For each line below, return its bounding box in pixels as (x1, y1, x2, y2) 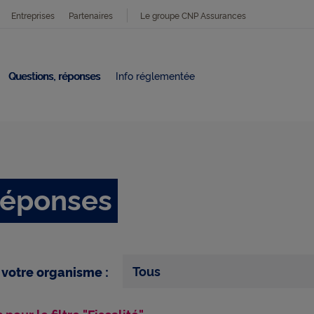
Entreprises (11, 9, 55, 21)
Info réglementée (116, 68, 195, 82)
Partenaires (69, 9, 113, 21)
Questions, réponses (8, 68, 100, 82)
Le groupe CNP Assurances (140, 9, 246, 21)
